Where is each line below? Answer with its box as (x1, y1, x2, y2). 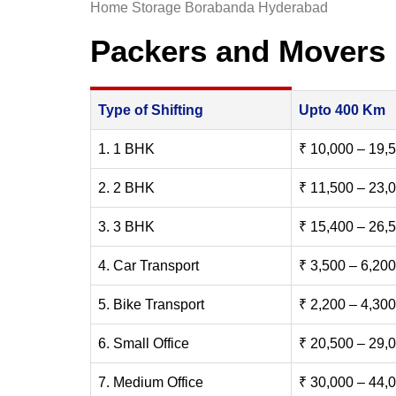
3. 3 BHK (98, 218, 155, 234)
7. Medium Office (98, 374, 203, 390)
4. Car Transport (98, 257, 199, 273)
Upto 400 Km (299, 102, 385, 118)
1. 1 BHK (98, 141, 155, 156)
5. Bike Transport (98, 296, 204, 312)
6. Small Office (98, 335, 189, 351)
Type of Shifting (98, 102, 203, 118)
